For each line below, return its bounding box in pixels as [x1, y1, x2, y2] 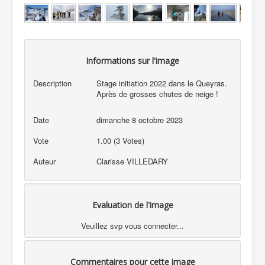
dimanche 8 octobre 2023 [96, 114, 183, 126]
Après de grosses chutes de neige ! [96, 88, 219, 100]
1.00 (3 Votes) [96, 135, 147, 147]
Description [33, 77, 72, 89]
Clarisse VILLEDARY [96, 156, 169, 167]
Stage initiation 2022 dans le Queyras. [96, 77, 228, 89]
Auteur [33, 156, 56, 167]
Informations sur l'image [86, 54, 179, 66]
